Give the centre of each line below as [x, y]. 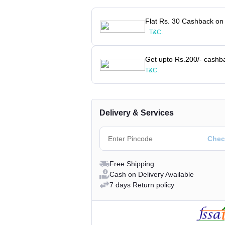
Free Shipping [132, 163]
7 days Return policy [142, 185]
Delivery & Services [137, 113]
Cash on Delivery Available [152, 174]
